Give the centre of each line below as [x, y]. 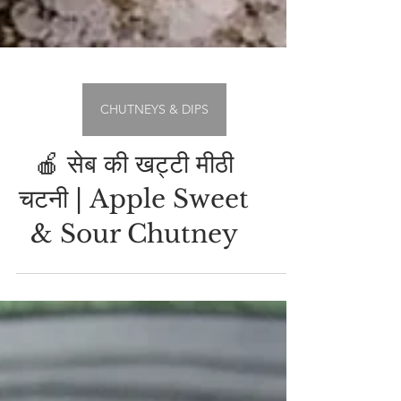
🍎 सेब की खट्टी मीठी [134, 293]
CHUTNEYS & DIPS [154, 238]
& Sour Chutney [134, 363]
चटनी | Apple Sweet [134, 328]
